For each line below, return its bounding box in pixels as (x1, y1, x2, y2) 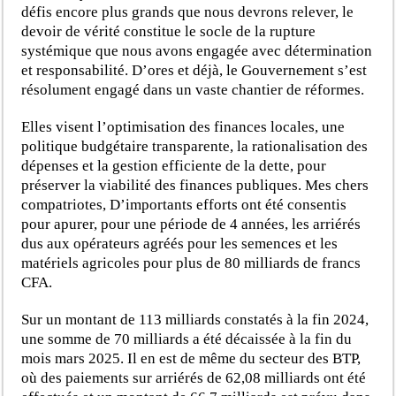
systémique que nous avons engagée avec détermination (21, 42, 373, 59)
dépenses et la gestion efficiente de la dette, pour (21, 156, 327, 174)
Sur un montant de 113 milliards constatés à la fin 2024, (21, 310, 369, 328)
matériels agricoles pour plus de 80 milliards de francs (21, 254, 362, 271)
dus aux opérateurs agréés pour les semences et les (21, 234, 339, 252)
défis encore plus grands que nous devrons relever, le (21, 3, 354, 20)
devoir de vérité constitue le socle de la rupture (21, 22, 316, 40)
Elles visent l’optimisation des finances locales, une (21, 118, 346, 135)
